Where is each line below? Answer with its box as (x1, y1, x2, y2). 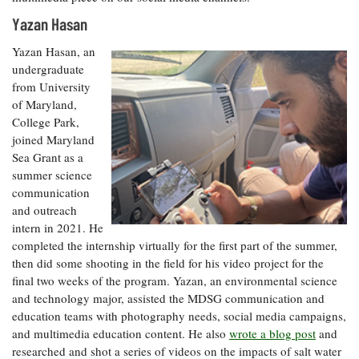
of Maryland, (12, 95, 77, 112)
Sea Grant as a (12, 148, 83, 165)
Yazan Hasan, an (12, 42, 95, 59)
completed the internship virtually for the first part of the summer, (12, 236, 337, 253)
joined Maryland (12, 131, 95, 147)
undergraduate (12, 60, 84, 77)
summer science (12, 166, 92, 183)
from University (12, 78, 91, 95)
